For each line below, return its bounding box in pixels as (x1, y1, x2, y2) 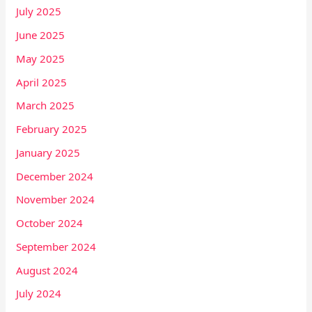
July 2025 (16, 4, 62, 19)
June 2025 (16, 28, 65, 42)
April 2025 (16, 75, 68, 89)
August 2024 (16, 263, 79, 277)
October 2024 (16, 216, 84, 230)
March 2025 (16, 98, 75, 113)
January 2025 (16, 145, 81, 159)
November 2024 (16, 192, 95, 207)
